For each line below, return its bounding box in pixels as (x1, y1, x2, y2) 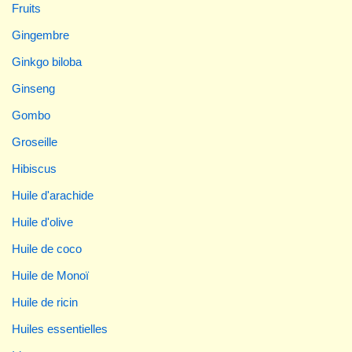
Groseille (12, 134, 57, 148)
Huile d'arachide (12, 188, 93, 202)
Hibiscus (12, 161, 57, 175)
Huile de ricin (12, 295, 78, 309)
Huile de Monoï (12, 268, 89, 282)
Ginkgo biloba (12, 54, 82, 68)
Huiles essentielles (12, 321, 108, 335)
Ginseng (12, 81, 55, 95)
